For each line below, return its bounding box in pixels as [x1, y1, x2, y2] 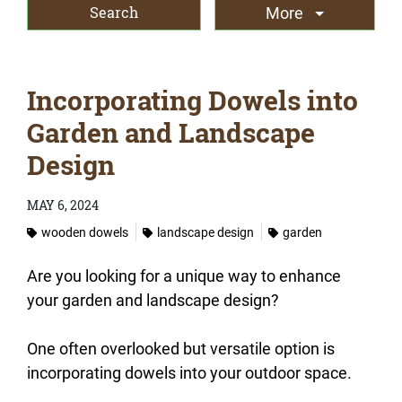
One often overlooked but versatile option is [27, 336, 335, 359]
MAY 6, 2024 [27, 197, 99, 214]
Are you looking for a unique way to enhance [27, 264, 341, 286]
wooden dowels [41, 223, 128, 240]
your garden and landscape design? [27, 288, 283, 310]
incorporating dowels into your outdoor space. [27, 361, 359, 383]
